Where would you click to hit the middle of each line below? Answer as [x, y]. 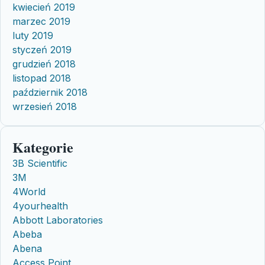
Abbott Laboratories [58, 220]
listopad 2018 [42, 78]
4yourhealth [40, 206]
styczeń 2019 [42, 49]
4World [29, 191]
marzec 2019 [41, 21]
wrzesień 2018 [45, 106]
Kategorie [43, 147]
